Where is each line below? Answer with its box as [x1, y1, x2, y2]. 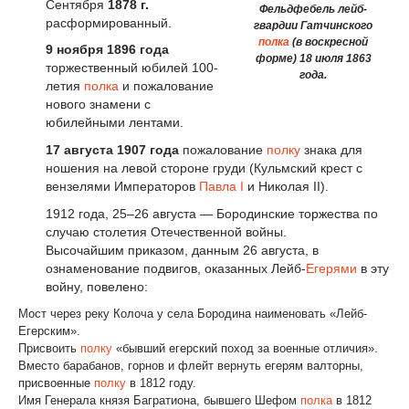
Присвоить [18, 341, 80, 355]
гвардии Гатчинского [254, 19, 372, 33]
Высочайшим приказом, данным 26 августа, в [46, 242, 319, 257]
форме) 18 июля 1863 [255, 52, 372, 66]
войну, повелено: [46, 278, 148, 294]
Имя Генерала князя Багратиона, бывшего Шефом [18, 393, 300, 407]
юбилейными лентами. [46, 115, 184, 131]
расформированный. [46, 15, 172, 30]
